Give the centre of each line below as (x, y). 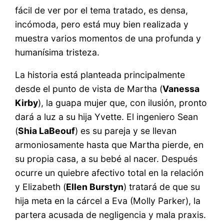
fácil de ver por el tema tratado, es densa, (102, 10)
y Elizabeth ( (41, 187)
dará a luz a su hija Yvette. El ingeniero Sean (107, 117)
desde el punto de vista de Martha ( (89, 89)
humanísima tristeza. (57, 52)
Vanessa (181, 89)
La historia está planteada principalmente (100, 75)
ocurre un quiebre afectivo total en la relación (109, 173)
